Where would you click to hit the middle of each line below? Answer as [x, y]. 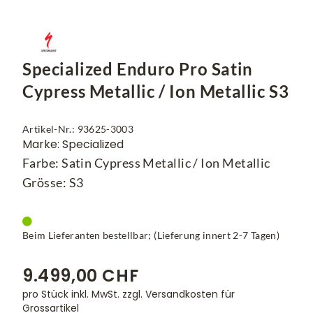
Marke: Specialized [73, 145]
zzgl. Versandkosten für [179, 294]
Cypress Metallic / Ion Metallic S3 [156, 92]
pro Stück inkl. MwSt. [72, 294]
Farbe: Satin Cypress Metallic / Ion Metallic [146, 163]
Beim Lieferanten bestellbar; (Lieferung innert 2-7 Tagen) [151, 235]
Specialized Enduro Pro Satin [138, 69]
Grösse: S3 [53, 183]
